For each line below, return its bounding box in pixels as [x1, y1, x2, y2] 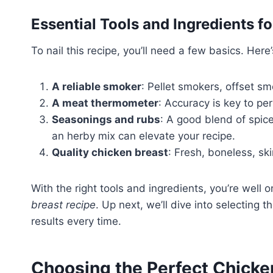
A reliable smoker [52, 80, 141, 93]
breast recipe [31, 199, 96, 211]
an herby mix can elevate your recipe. [52, 130, 235, 143]
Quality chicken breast [52, 146, 168, 159]
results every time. [31, 215, 121, 228]
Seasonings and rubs [52, 113, 160, 126]
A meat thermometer [52, 97, 158, 110]
